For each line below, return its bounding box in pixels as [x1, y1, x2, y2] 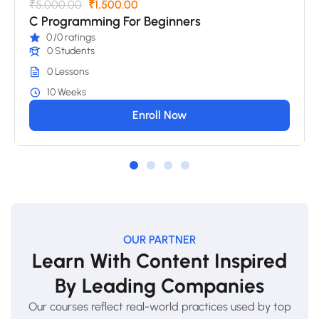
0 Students [47, 45, 95, 58]
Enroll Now [132, 108, 187, 122]
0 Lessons [47, 66, 89, 78]
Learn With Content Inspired [32, 249, 287, 273]
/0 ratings [53, 31, 95, 44]
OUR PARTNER [123, 233, 196, 247]
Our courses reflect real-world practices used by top [28, 300, 291, 314]
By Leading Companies [55, 273, 264, 298]
